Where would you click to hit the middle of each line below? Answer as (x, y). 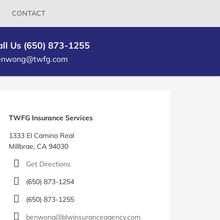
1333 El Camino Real (41, 136)
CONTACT (29, 13)
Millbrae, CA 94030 (38, 147)
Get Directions (49, 164)
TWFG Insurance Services (51, 118)
